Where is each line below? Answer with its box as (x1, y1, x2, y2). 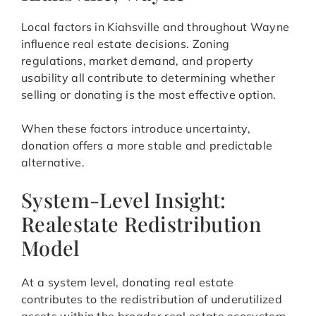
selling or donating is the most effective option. (21, 87, 276, 102)
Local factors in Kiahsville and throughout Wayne (21, 20, 290, 35)
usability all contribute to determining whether (21, 71, 276, 85)
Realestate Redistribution (21, 210, 262, 238)
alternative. (21, 155, 85, 170)
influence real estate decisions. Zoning (21, 37, 230, 51)
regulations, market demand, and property (21, 54, 254, 68)
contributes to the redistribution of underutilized (21, 292, 283, 307)
